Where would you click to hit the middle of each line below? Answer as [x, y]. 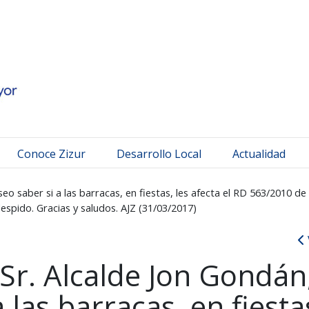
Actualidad [259, 153]
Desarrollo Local [159, 153]
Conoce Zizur [51, 153]
